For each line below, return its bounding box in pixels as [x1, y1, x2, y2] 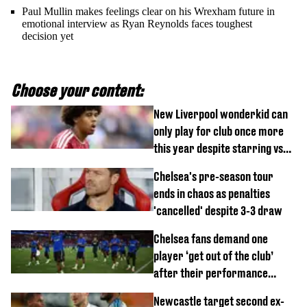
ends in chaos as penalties [153, 186, 270, 201]
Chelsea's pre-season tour [153, 169, 273, 184]
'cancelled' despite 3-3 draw [153, 203, 282, 218]
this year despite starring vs [153, 140, 283, 156]
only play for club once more [153, 123, 284, 138]
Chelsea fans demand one [153, 231, 268, 246]
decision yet [22, 29, 73, 42]
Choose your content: [11, 80, 143, 100]
